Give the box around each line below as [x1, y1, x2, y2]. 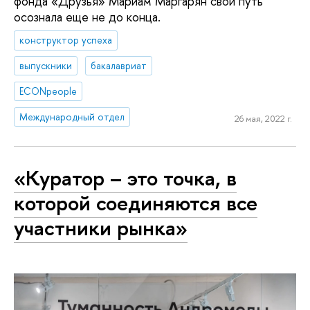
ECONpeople [19, 84, 77, 98]
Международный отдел [19, 109, 125, 123]
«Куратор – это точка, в [14, 163, 237, 193]
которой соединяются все [14, 188, 257, 218]
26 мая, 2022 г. [234, 112, 292, 125]
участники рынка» [14, 213, 188, 243]
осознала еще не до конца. [14, 8, 161, 26]
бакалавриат [91, 59, 147, 73]
